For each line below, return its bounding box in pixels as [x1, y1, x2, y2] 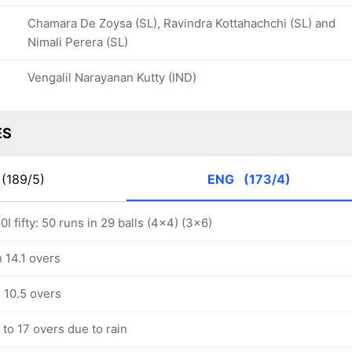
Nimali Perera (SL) [27, 34, 128, 49]
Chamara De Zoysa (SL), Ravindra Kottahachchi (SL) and [27, 15, 335, 31]
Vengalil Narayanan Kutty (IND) [27, 69, 196, 85]
